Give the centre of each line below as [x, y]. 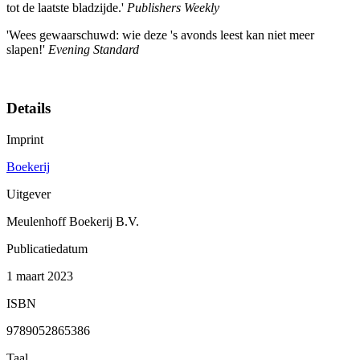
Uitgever [29, 194]
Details [29, 108]
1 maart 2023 [40, 276]
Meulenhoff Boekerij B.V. [73, 221]
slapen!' [27, 50]
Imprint [25, 139]
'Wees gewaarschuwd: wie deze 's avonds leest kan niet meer [160, 35]
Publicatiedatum [47, 248]
